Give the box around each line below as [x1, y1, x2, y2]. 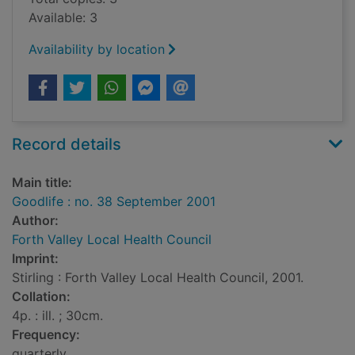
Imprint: [12, 250, 59, 267]
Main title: [12, 174, 72, 191]
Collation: [12, 288, 71, 305]
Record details [12, 135, 121, 155]
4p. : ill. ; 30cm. [12, 307, 103, 324]
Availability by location [29, 41, 165, 58]
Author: [12, 212, 59, 229]
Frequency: [12, 326, 80, 343]
